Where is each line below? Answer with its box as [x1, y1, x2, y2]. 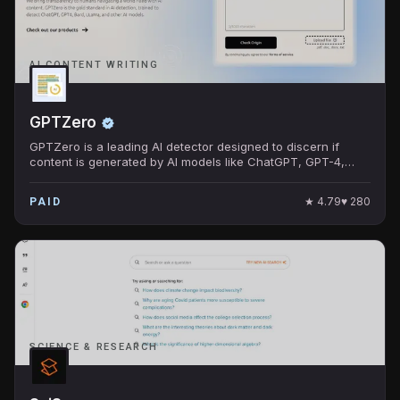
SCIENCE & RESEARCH [29, 341, 158, 353]
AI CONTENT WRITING [29, 59, 159, 71]
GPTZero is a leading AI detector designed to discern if [29, 139, 339, 154]
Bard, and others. [29, 170, 126, 184]
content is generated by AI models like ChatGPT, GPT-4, [29, 154, 345, 169]
